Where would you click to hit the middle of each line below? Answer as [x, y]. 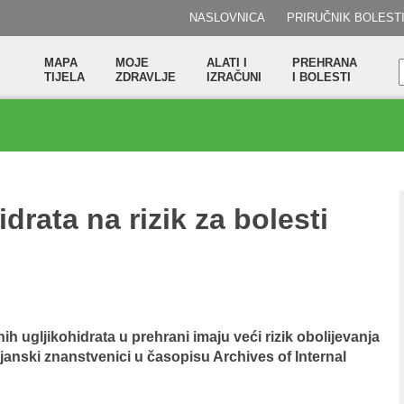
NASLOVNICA [227, 18]
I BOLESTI [321, 77]
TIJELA [64, 77]
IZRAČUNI [234, 77]
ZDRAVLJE [146, 77]
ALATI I [227, 63]
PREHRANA [325, 63]
